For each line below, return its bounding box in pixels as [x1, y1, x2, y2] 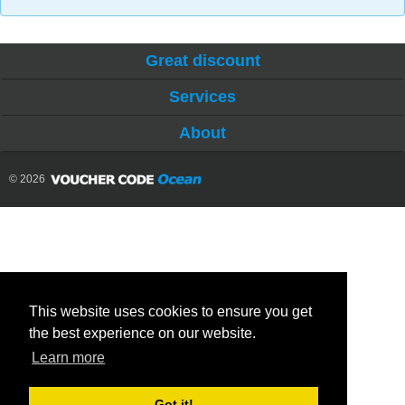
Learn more [32, 350, 106, 366]
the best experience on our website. [29, 325, 256, 342]
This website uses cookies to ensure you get [29, 304, 312, 320]
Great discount [145, 52, 260, 71]
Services [169, 88, 236, 107]
